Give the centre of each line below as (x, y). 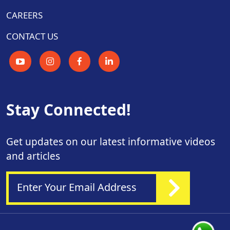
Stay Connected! (69, 109)
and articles (33, 156)
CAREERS (24, 15)
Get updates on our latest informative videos (111, 141)
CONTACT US (32, 36)
